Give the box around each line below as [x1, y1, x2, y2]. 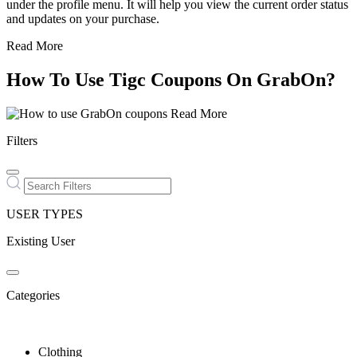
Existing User [6, 233, 75, 248]
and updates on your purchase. [6, 12, 159, 26]
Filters [6, 133, 37, 147]
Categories [6, 288, 60, 302]
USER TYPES [6, 206, 83, 221]
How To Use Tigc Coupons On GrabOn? [6, 69, 335, 90]
